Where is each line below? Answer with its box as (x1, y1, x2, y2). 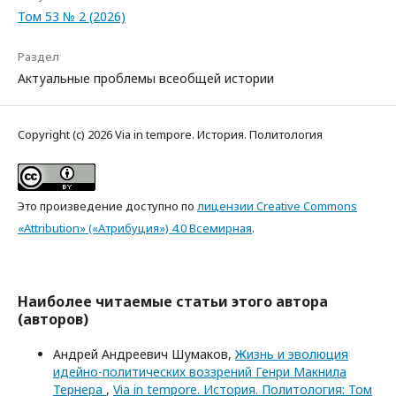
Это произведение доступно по (18, 197, 197, 214)
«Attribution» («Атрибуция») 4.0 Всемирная (18, 219, 252, 236)
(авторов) (18, 308, 88, 329)
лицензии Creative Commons (197, 197, 357, 214)
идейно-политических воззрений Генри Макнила (53, 362, 346, 380)
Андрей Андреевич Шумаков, (53, 345, 235, 362)
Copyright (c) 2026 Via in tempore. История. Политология (18, 126, 323, 142)
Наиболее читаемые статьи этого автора (18, 291, 328, 311)
